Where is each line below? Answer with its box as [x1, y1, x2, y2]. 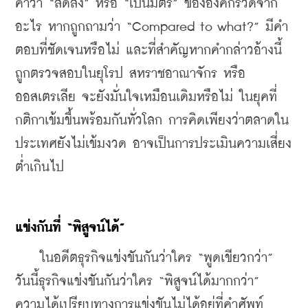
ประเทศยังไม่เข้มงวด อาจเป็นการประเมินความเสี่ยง [15, 137, 291, 151]
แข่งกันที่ [15, 221, 60, 234]
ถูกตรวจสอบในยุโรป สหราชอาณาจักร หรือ [15, 67, 245, 80]
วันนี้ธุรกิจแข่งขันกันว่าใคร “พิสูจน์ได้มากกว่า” [15, 274, 259, 288]
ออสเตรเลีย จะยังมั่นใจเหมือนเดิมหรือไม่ [15, 90, 239, 104]
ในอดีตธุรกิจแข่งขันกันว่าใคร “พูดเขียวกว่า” [15, 251, 273, 265]
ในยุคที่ [239, 90, 277, 104]
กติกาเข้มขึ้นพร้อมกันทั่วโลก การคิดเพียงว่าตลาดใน [15, 113, 289, 127]
